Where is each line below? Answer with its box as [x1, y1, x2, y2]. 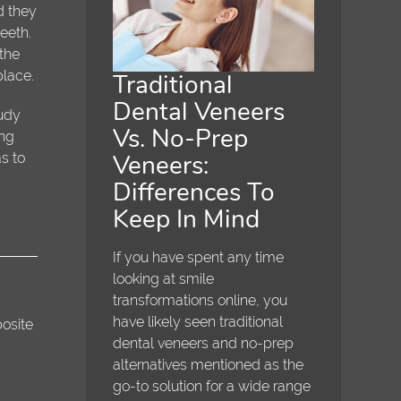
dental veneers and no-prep [113, 335, 294, 353]
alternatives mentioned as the [113, 356, 304, 374]
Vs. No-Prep [113, 122, 249, 157]
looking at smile [113, 270, 215, 288]
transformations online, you [113, 292, 288, 310]
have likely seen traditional [113, 313, 284, 331]
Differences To [113, 175, 276, 210]
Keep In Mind [113, 202, 260, 237]
